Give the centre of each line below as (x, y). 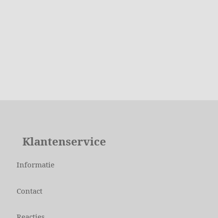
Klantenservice (67, 141)
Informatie (35, 165)
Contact (29, 191)
